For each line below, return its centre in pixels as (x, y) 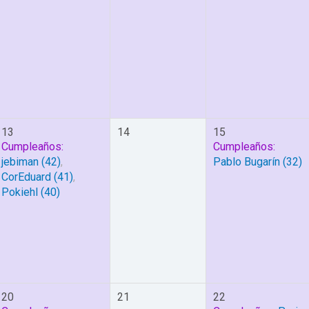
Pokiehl (20, 192)
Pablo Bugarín (247, 162)
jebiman (20, 162)
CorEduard (26, 177)
